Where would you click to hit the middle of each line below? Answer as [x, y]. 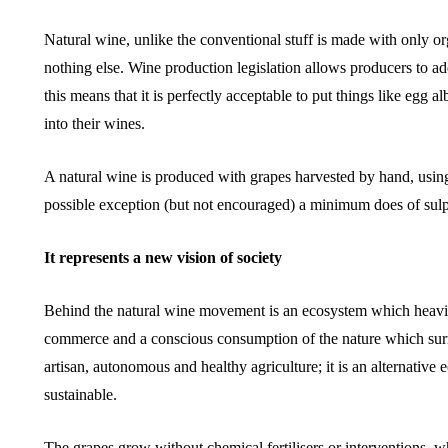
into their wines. [94, 123]
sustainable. [80, 394]
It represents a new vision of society [163, 257]
